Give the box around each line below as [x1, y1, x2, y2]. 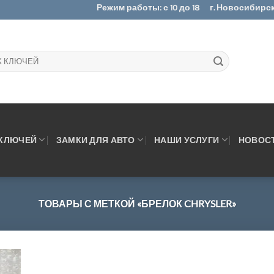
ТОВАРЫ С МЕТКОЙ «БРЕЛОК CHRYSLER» [38, 198, 236, 210]
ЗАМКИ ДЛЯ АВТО [56, 134, 135, 145]
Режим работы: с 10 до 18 [97, 2, 200, 12]
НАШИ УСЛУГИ [154, 134, 220, 145]
